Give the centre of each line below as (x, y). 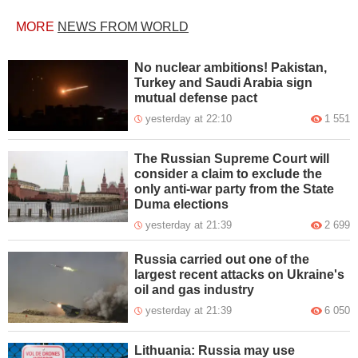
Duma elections (182, 204)
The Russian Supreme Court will (232, 158)
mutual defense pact (196, 98)
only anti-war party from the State (235, 189)
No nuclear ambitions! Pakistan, (231, 68)
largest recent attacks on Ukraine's (240, 274)
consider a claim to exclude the (229, 173)
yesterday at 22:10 (189, 119)
